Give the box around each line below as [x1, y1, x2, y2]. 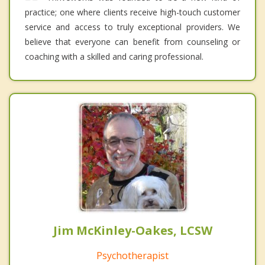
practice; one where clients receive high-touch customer [25, 6, 240, 18]
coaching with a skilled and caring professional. [25, 50, 203, 62]
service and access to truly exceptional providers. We [25, 21, 240, 33]
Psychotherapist [96, 248, 169, 262]
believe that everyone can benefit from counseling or [25, 35, 240, 47]
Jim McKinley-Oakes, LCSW [53, 222, 212, 238]
